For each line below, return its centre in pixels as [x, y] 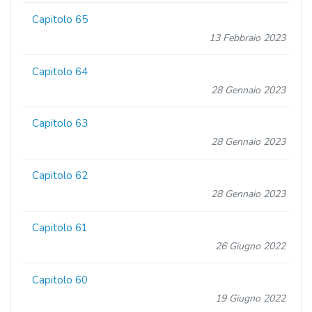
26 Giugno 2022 [250, 246]
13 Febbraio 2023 [247, 38]
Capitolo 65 [60, 19]
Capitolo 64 [60, 71]
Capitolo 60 [60, 280]
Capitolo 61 [60, 227]
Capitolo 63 [60, 124]
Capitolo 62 [60, 176]
